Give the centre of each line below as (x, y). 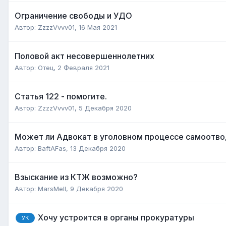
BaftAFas (52, 148)
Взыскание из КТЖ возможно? (76, 177)
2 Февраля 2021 (83, 67)
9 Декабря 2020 (97, 188)
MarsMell (52, 188)
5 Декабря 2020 (105, 108)
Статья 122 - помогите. (61, 96)
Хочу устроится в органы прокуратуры (116, 217)
